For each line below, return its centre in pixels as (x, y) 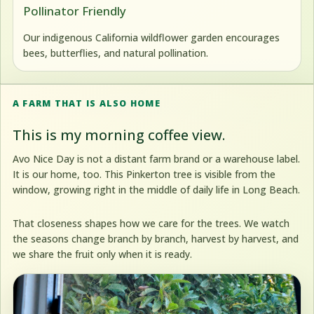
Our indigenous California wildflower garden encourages (152, 37)
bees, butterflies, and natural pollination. (116, 53)
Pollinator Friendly (75, 11)
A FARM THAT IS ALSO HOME (86, 103)
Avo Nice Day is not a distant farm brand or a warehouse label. (156, 158)
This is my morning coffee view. (118, 135)
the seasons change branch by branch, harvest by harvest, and (155, 239)
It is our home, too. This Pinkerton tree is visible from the (144, 174)
